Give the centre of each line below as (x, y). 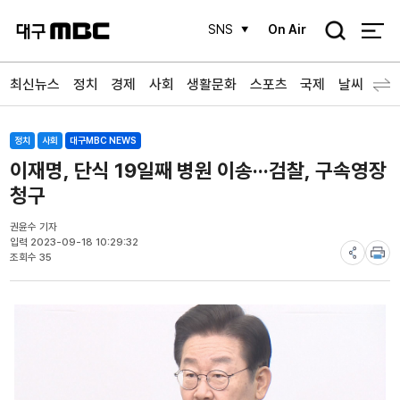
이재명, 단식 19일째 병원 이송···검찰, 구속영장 (199, 170)
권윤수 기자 (34, 226)
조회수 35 (31, 257)
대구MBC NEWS (104, 140)
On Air (287, 30)
